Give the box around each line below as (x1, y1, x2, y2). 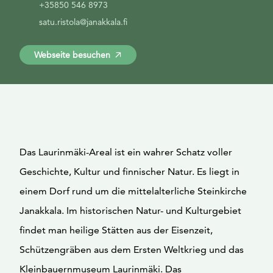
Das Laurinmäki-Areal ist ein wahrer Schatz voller (19, 146, 232, 158)
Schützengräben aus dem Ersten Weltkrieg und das (19, 244, 244, 255)
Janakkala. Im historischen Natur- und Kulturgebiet (19, 205, 241, 216)
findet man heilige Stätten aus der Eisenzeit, (19, 224, 213, 236)
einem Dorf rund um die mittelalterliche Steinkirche (19, 185, 247, 197)
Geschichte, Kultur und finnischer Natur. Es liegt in (19, 166, 239, 177)
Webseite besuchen (34, 49, 110, 60)
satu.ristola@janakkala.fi (39, 16, 127, 27)
